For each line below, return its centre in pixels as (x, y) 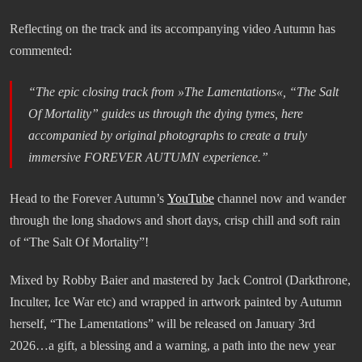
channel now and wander (280, 198)
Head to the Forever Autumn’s (88, 198)
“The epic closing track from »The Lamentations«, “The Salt (183, 91)
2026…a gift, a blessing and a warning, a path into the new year (173, 345)
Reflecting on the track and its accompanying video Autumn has (173, 28)
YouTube (191, 198)
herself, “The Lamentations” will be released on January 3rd (162, 323)
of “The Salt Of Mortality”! (79, 242)
